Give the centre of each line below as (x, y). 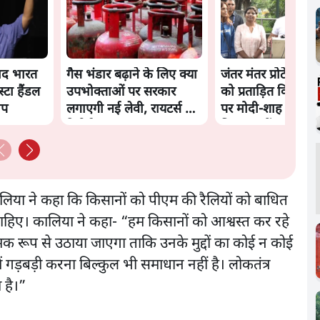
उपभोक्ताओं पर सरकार (121, 92)
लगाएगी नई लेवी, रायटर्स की (133, 109)
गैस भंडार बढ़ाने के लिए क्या (132, 75)
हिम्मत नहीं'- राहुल (265, 126)
